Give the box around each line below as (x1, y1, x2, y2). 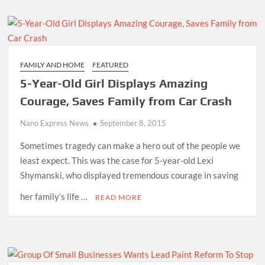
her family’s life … (20, 190, 90, 202)
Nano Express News (20, 118, 89, 128)
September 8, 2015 (100, 118, 167, 128)
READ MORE (95, 192, 143, 202)
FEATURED (92, 60, 129, 69)
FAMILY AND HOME (20, 60, 85, 69)
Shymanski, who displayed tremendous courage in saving (20, 169, 239, 180)
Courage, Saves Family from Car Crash (20, 93, 232, 108)
